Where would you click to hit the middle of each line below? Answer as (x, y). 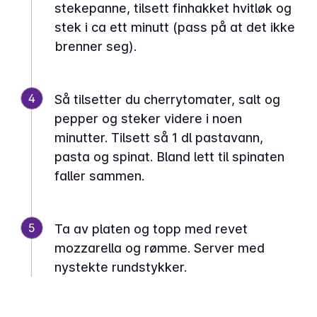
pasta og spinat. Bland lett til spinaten (169, 157)
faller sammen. (99, 176)
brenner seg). (96, 46)
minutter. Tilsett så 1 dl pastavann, (159, 138)
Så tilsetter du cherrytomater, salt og (167, 99)
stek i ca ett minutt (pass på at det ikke (175, 27)
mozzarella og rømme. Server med (160, 248)
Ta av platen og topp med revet (151, 229)
